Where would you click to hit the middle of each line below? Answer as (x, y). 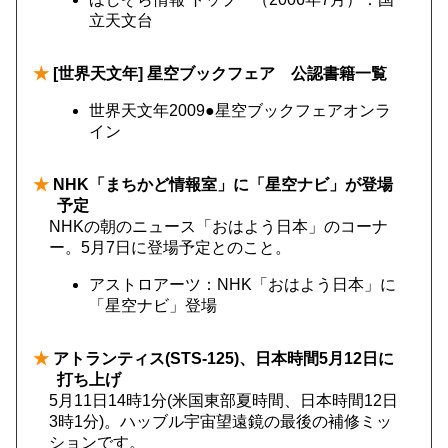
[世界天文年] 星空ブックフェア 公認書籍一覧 (218, 73)
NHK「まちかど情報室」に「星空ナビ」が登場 (221, 184)
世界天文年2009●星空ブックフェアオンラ (240, 110)
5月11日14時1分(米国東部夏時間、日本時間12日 (223, 400)
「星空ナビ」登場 (153, 305)
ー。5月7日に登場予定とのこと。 (170, 247)
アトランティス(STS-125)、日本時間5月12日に (221, 358)
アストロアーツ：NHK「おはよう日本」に (242, 284)
